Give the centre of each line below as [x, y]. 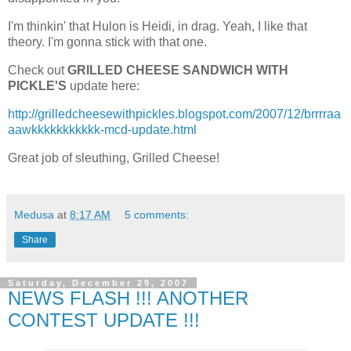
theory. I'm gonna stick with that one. [107, 42]
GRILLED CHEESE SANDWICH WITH [178, 71]
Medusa [34, 214]
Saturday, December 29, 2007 [98, 282]
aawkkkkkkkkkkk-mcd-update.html [102, 129]
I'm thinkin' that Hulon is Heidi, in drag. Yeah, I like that [157, 27]
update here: [103, 86]
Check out [38, 71]
